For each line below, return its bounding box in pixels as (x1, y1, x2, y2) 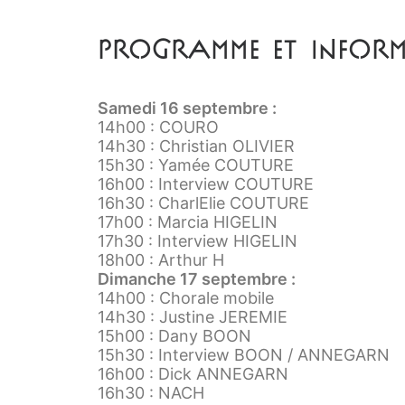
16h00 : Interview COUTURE (98, 174, 314, 193)
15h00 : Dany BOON (98, 326, 251, 345)
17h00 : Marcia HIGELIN (98, 212, 278, 231)
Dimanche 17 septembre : (98, 269, 296, 288)
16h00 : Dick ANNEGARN (98, 364, 288, 383)
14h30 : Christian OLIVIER (98, 137, 295, 155)
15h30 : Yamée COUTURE (98, 155, 294, 174)
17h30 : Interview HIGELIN (98, 231, 297, 250)
